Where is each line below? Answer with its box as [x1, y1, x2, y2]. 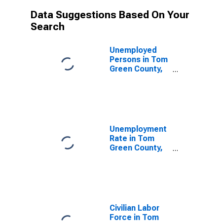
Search [31, 21, 65, 33]
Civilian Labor [110, 203, 159, 213]
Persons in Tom [110, 55, 168, 64]
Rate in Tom [110, 134, 154, 143]
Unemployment [110, 124, 167, 134]
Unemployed [110, 45, 157, 55]
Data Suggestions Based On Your [31, 9, 189, 21]
